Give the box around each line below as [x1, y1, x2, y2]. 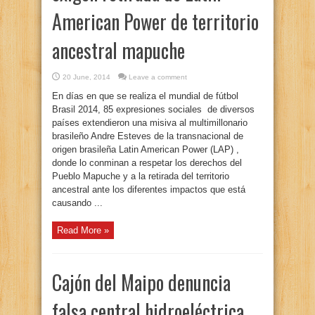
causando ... [52, 198, 103, 208]
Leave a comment [129, 73, 187, 81]
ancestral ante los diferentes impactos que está [52, 184, 245, 195]
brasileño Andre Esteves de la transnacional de [52, 131, 243, 141]
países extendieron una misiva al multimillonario [52, 117, 247, 128]
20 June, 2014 [63, 73, 110, 81]
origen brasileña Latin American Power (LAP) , [52, 144, 239, 155]
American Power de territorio [52, 7, 259, 36]
